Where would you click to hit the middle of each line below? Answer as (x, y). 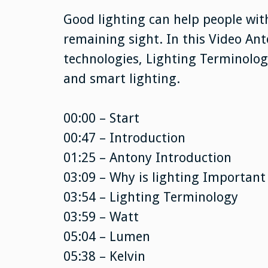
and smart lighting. (121, 78)
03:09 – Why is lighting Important (164, 177)
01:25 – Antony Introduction (147, 157)
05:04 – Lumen (106, 236)
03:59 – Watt (101, 217)
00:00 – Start (101, 118)
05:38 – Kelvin (104, 256)
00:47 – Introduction (124, 138)
